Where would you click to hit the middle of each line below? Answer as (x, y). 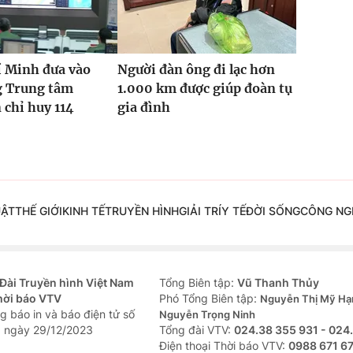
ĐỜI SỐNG (273, 211)
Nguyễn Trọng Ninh (207, 315)
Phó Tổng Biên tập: (210, 299)
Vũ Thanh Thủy (278, 283)
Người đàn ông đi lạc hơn (196, 70)
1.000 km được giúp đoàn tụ (204, 89)
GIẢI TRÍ (200, 211)
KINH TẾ (83, 211)
